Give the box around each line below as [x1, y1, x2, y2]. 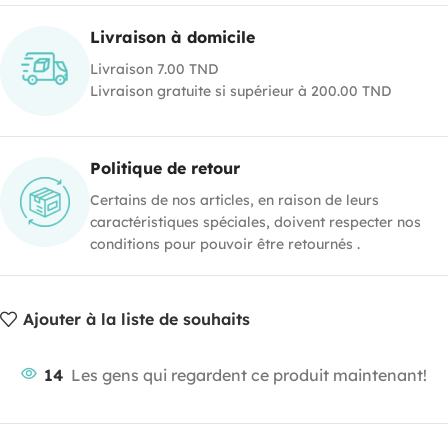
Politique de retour [90, 157, 240, 178]
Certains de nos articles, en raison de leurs [90, 190, 379, 209]
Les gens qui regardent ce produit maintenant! [71, 364, 427, 385]
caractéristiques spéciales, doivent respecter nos [90, 212, 421, 231]
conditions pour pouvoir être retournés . [90, 234, 360, 253]
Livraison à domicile [90, 26, 255, 47]
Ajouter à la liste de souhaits [23, 309, 251, 330]
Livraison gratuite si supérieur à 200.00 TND [90, 81, 391, 100]
